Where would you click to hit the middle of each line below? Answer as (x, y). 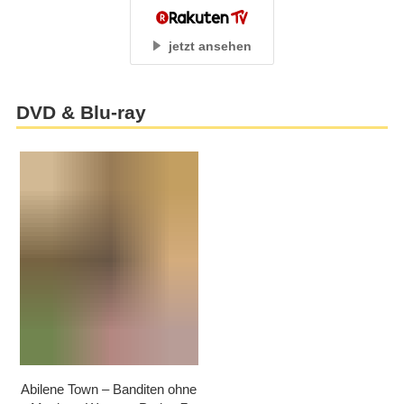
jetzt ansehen (211, 46)
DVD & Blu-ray (81, 112)
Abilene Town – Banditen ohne (109, 389)
